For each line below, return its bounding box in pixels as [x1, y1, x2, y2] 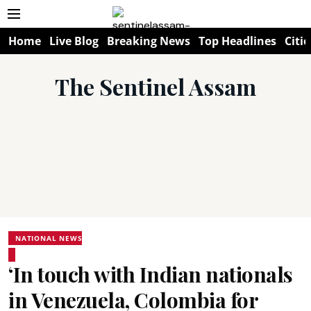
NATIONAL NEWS [15, 233, 83, 243]
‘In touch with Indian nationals [8, 260, 293, 288]
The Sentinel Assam [55, 72, 256, 101]
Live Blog [49, 33, 99, 49]
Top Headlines [199, 33, 276, 49]
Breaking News [107, 33, 190, 49]
